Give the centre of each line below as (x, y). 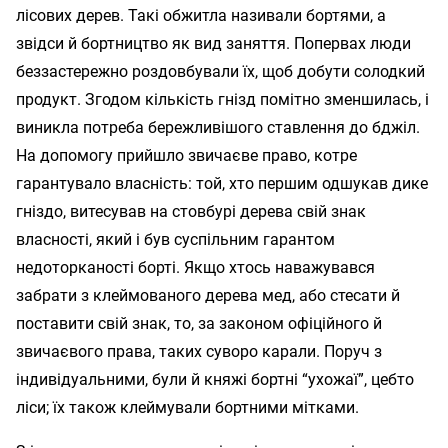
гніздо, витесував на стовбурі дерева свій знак (191, 211)
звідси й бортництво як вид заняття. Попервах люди (213, 43)
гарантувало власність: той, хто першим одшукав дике (222, 183)
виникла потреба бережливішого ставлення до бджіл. (218, 127)
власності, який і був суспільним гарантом (175, 239)
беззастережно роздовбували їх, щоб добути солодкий (220, 71)
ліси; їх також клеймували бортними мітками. (187, 407)
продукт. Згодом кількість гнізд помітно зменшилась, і (222, 99)
